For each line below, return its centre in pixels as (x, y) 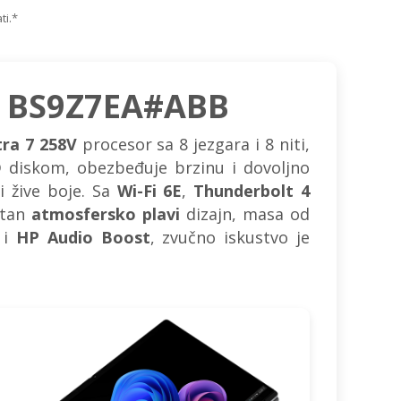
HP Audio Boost (83, 237)
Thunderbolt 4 (252, 191)
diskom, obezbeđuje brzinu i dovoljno (156, 167)
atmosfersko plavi (105, 214)
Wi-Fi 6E (149, 191)
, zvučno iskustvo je (230, 237)
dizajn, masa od (245, 214)
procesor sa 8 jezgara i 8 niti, (193, 144)
